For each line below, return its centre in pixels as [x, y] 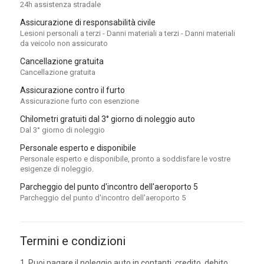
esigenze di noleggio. [57, 169]
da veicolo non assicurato [64, 43]
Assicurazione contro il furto [72, 90]
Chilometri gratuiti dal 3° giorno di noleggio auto [107, 119]
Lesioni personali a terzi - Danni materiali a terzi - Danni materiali [127, 33]
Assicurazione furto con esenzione [79, 101]
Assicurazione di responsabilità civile [88, 22]
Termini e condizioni [72, 241]
